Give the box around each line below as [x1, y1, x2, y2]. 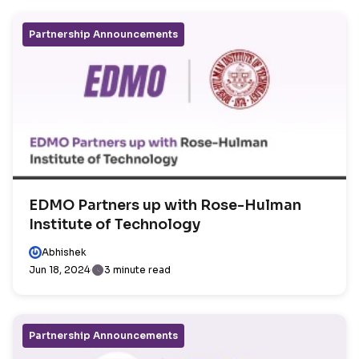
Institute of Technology [29, 216, 200, 233]
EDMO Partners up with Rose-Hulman [29, 196, 301, 214]
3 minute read [104, 264, 171, 276]
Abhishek [42, 246, 87, 258]
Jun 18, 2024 [29, 264, 90, 276]
